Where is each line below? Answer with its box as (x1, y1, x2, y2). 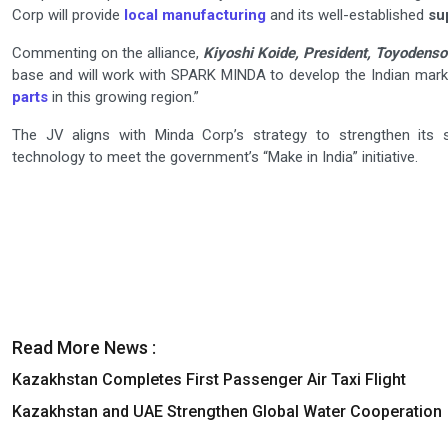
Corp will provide (12, 6, 124, 25)
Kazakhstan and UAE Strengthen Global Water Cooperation (12, 402, 442, 422)
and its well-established (266, 6, 428, 25)
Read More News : (12, 337, 156, 359)
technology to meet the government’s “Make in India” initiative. (12, 148, 418, 167)
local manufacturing (124, 6, 266, 25)
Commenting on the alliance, (12, 44, 203, 63)
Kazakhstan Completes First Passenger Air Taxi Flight (12, 370, 406, 390)
